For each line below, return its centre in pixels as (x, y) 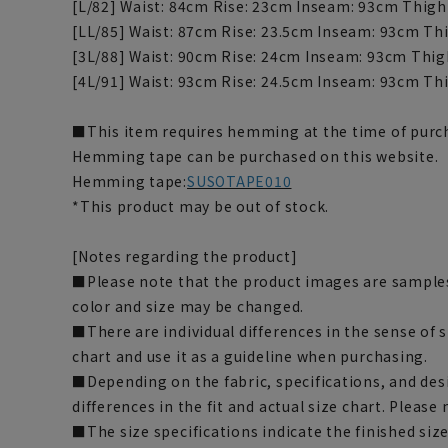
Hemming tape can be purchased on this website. (255, 156)
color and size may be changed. (188, 306)
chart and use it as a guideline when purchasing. (250, 356)
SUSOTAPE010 (239, 181)
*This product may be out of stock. (201, 206)
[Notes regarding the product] (185, 256)
